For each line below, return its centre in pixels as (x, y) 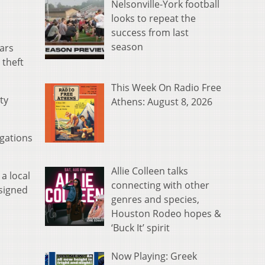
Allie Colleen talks (150, 171)
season (127, 47)
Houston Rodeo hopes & (166, 213)
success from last (150, 33)
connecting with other (160, 185)
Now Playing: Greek (154, 256)
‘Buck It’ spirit (140, 227)
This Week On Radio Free (166, 88)
